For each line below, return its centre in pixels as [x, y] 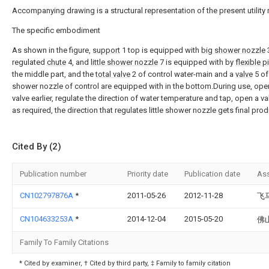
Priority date [148, 174]
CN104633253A [47, 219]
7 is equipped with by [197, 62]
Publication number [53, 174]
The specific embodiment [56, 30]
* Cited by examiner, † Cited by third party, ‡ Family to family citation [125, 263]
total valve [113, 74]
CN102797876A [47, 195]
